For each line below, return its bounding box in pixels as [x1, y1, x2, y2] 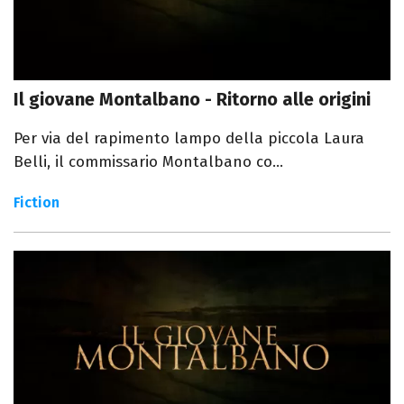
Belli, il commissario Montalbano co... [14, 152, 283, 172]
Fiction [14, 194, 60, 212]
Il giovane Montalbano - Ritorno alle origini [14, 88, 371, 111]
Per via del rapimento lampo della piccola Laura [14, 129, 364, 149]
